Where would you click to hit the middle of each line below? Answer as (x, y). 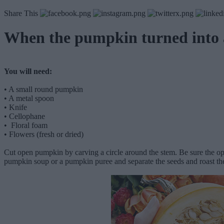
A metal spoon (31, 98)
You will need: (28, 71)
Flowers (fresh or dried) (46, 134)
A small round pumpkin (46, 89)
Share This (21, 13)
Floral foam (28, 125)
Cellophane (27, 116)
